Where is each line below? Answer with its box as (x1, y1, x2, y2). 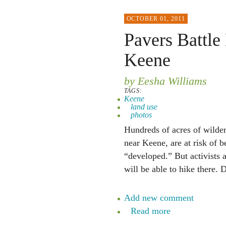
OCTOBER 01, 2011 (126, 15, 185, 22)
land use (130, 102, 157, 111)
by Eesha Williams (124, 75, 207, 87)
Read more (130, 206, 171, 216)
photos (130, 110, 152, 119)
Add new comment (124, 193, 194, 203)
